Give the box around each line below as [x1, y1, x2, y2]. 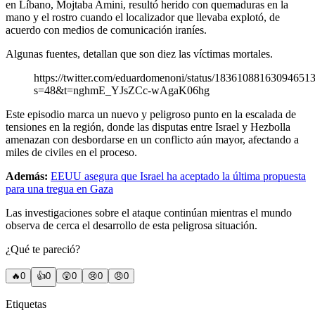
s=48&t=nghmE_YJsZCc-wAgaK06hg [34, 84, 210, 97]
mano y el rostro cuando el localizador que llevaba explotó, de [6, 11, 280, 24]
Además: [6, 170, 48, 183]
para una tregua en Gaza [6, 183, 113, 195]
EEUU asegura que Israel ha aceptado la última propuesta [51, 170, 306, 183]
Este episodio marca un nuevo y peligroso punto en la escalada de [6, 108, 296, 121]
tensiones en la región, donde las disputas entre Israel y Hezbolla [6, 121, 290, 134]
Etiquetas [6, 298, 46, 311]
